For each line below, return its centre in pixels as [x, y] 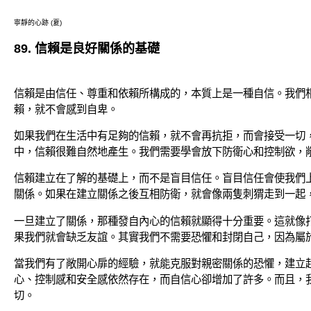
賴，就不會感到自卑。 [66, 109]
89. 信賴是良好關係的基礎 [87, 49]
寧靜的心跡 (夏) [38, 22]
